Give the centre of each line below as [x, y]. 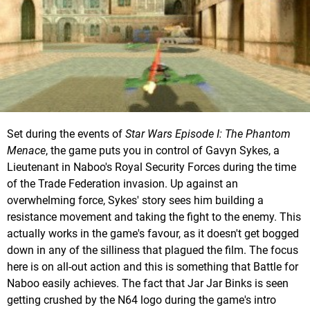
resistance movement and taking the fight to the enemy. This [154, 217]
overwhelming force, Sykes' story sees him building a [135, 200]
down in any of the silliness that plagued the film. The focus [153, 250]
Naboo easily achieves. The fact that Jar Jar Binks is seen [148, 283]
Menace [26, 150]
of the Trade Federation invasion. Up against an [122, 183]
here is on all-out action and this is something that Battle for [153, 266]
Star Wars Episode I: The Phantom [208, 134]
